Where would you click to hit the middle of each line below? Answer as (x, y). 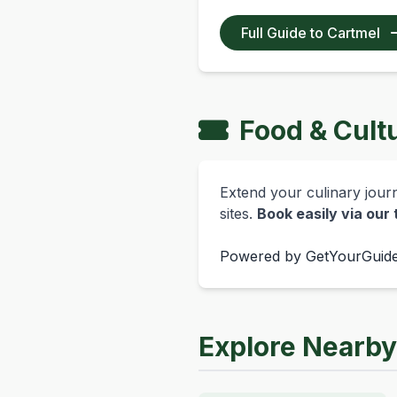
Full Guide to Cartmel (312, 33)
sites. (238, 214)
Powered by (263, 256)
